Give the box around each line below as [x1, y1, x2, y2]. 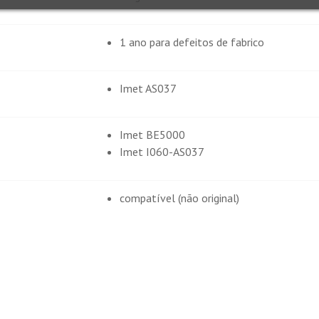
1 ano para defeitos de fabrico [120, 35, 264, 50]
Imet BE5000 [120, 127, 185, 142]
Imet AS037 [120, 81, 177, 96]
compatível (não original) [120, 191, 239, 206]
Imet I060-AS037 [120, 145, 204, 159]
